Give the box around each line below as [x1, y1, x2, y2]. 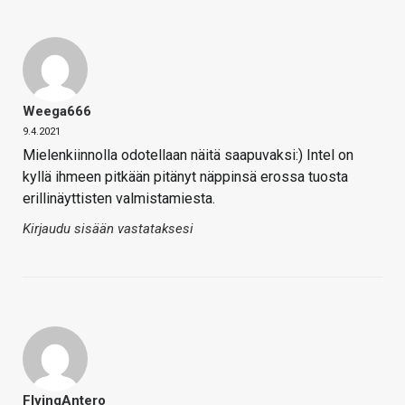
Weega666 [23, 103, 91, 120]
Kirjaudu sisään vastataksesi [23, 221, 193, 238]
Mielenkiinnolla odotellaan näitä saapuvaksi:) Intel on [23, 146, 353, 165]
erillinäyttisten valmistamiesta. [23, 190, 215, 208]
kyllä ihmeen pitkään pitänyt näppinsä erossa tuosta [23, 168, 348, 186]
